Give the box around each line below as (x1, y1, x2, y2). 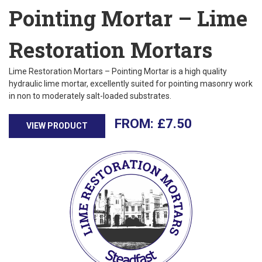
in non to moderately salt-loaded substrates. (9, 91, 171, 101)
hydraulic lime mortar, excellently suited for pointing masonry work (9, 79, 253, 88)
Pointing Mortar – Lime (9, 4, 247, 32)
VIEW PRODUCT (26, 121, 88, 130)
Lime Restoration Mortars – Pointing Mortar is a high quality (9, 67, 227, 76)
